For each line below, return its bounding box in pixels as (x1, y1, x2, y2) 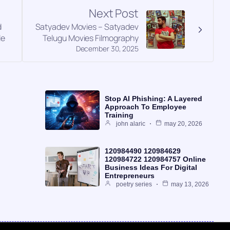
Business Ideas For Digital (104, 163, 197, 171)
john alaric (116, 120, 145, 127)
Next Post (88, 5, 139, 21)
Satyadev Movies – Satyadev (35, 21, 139, 32)
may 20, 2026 (164, 120, 202, 127)
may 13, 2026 (170, 180, 209, 188)
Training (104, 110, 133, 119)
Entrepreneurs (104, 171, 155, 180)
